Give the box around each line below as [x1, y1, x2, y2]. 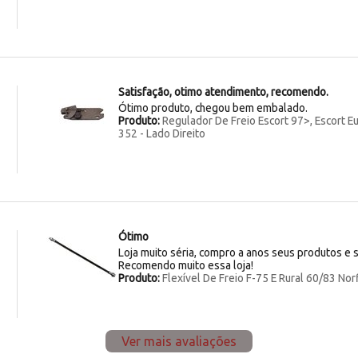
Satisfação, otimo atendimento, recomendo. [117, 85, 328, 98]
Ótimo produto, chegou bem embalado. [117, 101, 308, 114]
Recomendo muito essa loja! [117, 258, 253, 272]
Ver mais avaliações [121, 333, 237, 348]
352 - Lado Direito [117, 126, 205, 140]
